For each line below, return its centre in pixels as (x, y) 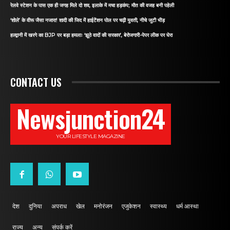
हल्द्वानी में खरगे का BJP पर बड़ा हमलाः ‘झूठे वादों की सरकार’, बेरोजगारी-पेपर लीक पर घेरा (91, 35)
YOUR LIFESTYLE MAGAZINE (91, 136)
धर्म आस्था (187, 206)
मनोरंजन (103, 206)
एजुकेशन (131, 206)
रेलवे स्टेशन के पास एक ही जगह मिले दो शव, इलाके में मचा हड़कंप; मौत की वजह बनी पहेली (92, 5)
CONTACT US (36, 82)
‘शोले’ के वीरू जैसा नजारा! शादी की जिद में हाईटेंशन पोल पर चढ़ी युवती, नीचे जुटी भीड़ (88, 20)
